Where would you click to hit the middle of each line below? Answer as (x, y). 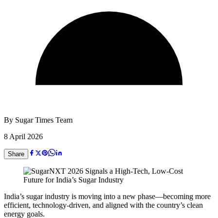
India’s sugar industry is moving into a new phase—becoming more (107, 196)
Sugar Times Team (44, 120)
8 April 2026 (23, 136)
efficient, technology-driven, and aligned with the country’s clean (103, 205)
